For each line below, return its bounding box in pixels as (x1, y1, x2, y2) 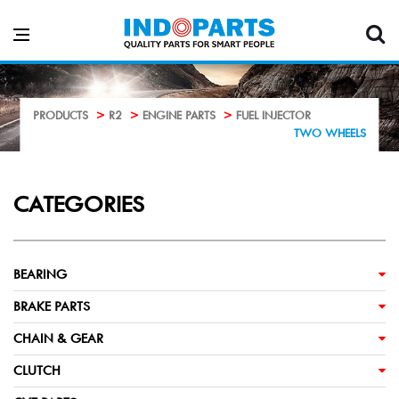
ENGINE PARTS (142, 109, 216, 122)
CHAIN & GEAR (13, 330, 103, 346)
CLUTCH (13, 362, 61, 379)
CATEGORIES (13, 191, 144, 218)
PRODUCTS (33, 109, 89, 122)
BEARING (13, 266, 67, 282)
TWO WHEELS (293, 126, 366, 140)
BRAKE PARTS (13, 298, 90, 314)
